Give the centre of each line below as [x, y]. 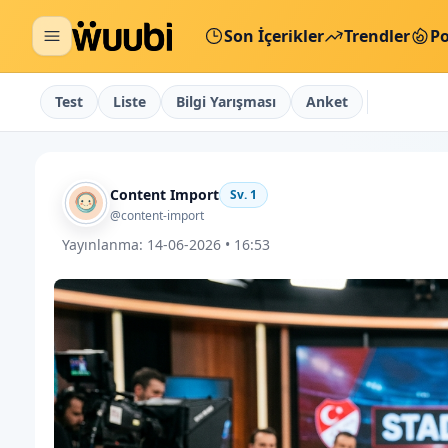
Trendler [377, 36]
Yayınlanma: [103, 245]
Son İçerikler [274, 36]
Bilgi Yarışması [226, 101]
